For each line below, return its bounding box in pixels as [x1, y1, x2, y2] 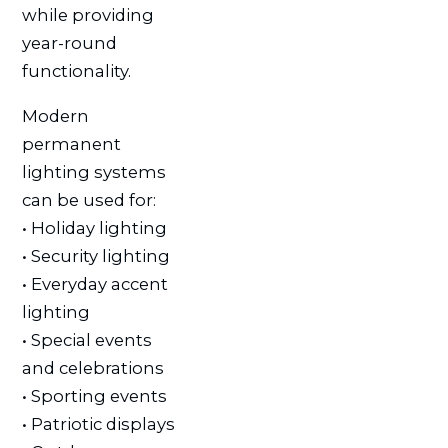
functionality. [21, 60, 131, 81]
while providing [21, 4, 154, 25]
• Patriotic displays [21, 413, 175, 434]
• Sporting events [21, 385, 167, 406]
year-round [21, 32, 117, 53]
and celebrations [21, 357, 164, 378]
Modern [21, 105, 89, 126]
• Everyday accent [21, 273, 168, 294]
